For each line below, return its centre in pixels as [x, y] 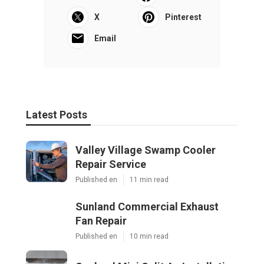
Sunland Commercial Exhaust [147, 206]
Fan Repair [101, 220]
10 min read [149, 236]
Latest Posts [57, 114]
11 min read [149, 179]
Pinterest [183, 17]
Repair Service [111, 164]
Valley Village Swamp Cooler [146, 150]
